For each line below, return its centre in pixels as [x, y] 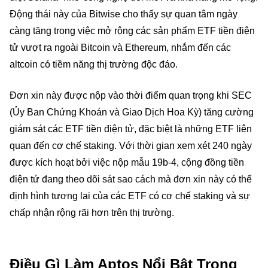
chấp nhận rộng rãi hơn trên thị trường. [92, 213]
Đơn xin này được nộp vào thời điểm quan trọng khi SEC [131, 95]
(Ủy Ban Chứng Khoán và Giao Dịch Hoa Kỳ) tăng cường [132, 112]
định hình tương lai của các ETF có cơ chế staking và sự [130, 196]
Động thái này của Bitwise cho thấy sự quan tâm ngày [124, 14]
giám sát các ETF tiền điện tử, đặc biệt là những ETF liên [131, 129]
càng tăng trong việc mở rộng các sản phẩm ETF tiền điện [132, 31]
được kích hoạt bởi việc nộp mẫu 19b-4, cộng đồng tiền [127, 162]
